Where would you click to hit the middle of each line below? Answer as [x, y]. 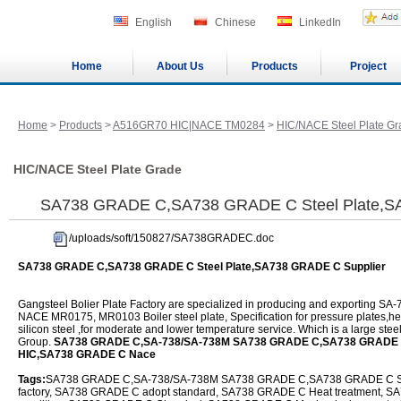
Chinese [235, 22]
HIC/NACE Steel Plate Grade [98, 169]
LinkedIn [320, 22]
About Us [180, 66]
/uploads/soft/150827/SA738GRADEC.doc [171, 238]
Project [368, 66]
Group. [36, 342]
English [154, 22]
